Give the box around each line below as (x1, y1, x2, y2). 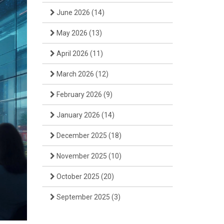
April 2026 (54, 49, 90, 57)
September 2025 (54, 193, 111, 201)
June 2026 (54, 8, 91, 16)
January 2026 (54, 111, 101, 119)
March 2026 (54, 70, 95, 78)
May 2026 (54, 29, 89, 37)
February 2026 (54, 90, 103, 98)
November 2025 (54, 152, 108, 160)
